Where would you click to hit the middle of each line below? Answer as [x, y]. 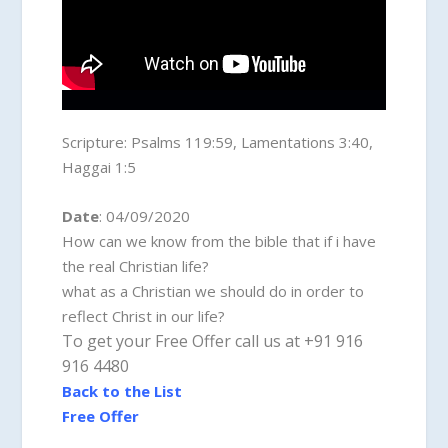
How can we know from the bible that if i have [219, 240]
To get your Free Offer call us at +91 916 [213, 340]
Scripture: [95, 141]
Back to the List [122, 390]
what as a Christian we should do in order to [213, 290]
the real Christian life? [136, 265]
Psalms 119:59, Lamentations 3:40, [250, 141]
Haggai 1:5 [99, 166]
